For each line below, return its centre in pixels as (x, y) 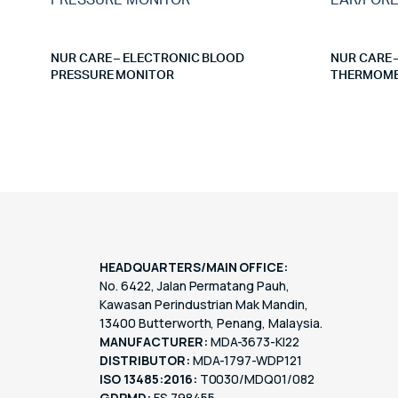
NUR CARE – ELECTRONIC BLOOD (148, 59)
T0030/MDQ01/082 (256, 379)
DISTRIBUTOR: (145, 360)
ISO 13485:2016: (148, 379)
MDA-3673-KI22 (254, 342)
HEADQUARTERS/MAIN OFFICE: (194, 267)
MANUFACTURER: (154, 342)
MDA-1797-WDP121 (246, 360)
